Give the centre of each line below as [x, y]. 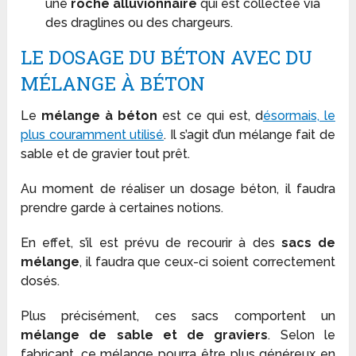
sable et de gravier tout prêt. [106, 154]
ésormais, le [299, 116]
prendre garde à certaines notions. [122, 208]
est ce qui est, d [210, 116]
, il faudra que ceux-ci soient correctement [207, 262]
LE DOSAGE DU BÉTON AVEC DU [167, 58]
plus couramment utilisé [93, 135]
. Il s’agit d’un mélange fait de [250, 135]
